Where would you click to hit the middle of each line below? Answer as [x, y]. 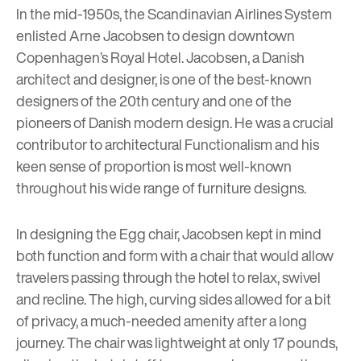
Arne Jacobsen [117, 36]
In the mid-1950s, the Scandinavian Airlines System [174, 14]
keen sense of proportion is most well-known [154, 166]
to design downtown [230, 36]
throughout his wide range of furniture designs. [162, 188]
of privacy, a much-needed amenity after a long [162, 321]
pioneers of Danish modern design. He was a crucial [175, 123]
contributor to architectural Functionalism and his [168, 145]
